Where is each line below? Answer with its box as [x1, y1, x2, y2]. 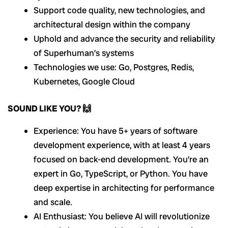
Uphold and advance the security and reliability [34, 33, 215, 44]
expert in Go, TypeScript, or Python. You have [34, 167, 208, 179]
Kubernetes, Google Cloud [34, 75, 135, 87]
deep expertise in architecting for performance [34, 182, 214, 193]
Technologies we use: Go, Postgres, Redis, [34, 61, 194, 73]
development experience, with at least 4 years [34, 139, 210, 151]
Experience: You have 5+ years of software [34, 125, 197, 136]
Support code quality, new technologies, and [34, 4, 205, 16]
